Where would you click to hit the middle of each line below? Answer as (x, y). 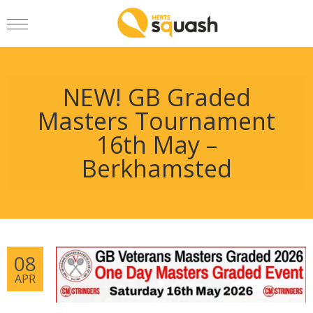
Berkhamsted (156, 169)
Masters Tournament (156, 121)
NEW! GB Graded (156, 97)
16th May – (156, 145)
